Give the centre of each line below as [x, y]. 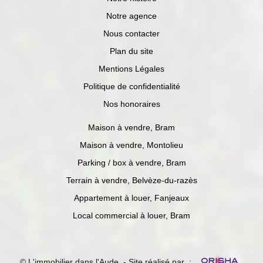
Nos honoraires [131, 104]
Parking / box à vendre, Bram [131, 163]
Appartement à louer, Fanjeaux [131, 198]
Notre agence [131, 16]
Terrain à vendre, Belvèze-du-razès [131, 181]
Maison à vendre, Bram [131, 128]
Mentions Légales [131, 69]
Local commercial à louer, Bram [131, 216]
